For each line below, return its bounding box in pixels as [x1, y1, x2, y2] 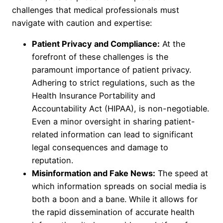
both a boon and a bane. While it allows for [32, 194, 198, 205]
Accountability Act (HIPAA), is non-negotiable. [32, 104, 209, 114]
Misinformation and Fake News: [32, 168, 155, 179]
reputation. [32, 155, 73, 166]
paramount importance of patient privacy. [32, 65, 191, 75]
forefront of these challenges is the [32, 52, 168, 62]
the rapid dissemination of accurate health [32, 207, 195, 218]
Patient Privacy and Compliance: [32, 39, 160, 49]
